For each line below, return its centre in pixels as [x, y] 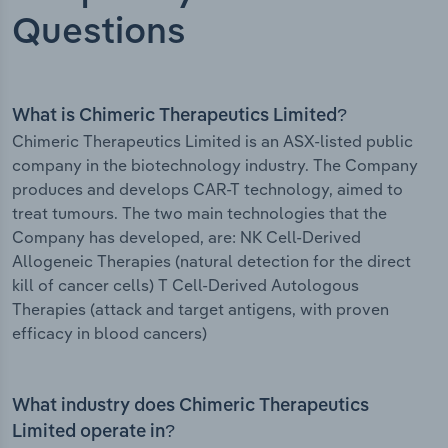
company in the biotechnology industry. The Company [215, 165]
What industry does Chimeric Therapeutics [190, 406]
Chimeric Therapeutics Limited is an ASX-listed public [212, 141]
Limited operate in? [93, 432]
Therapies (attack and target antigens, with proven [200, 309]
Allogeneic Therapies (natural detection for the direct [211, 261]
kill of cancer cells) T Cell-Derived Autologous [185, 285]
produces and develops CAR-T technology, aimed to [207, 189]
